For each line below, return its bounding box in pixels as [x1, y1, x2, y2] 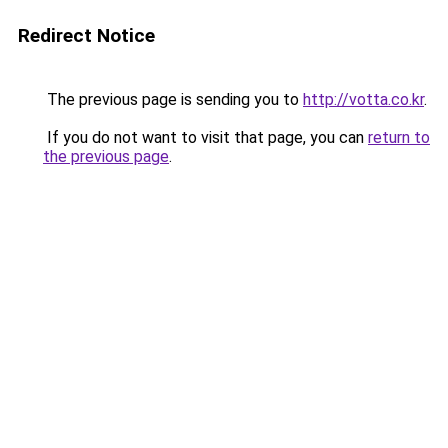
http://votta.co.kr [303, 90, 424, 109]
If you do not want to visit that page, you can [43, 128, 368, 147]
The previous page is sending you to [43, 90, 303, 109]
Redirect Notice [18, 24, 155, 47]
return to [368, 128, 430, 147]
